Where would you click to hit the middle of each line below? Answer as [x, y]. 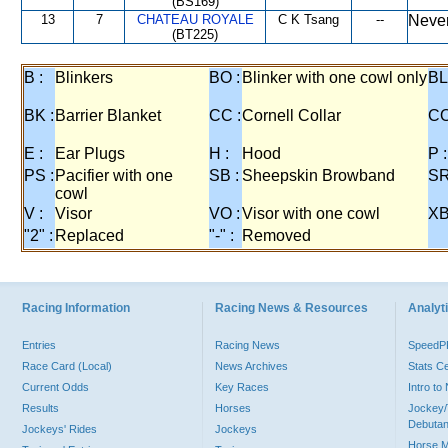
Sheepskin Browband [318, 175]
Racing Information [76, 308]
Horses [233, 408]
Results [40, 408]
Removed [276, 235]
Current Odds [55, 387]
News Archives [251, 366]
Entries [39, 345]
